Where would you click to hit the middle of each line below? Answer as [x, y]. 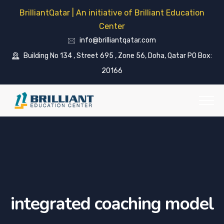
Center [112, 26]
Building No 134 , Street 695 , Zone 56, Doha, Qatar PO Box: [117, 56]
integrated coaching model [112, 204]
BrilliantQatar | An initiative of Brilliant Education [112, 13]
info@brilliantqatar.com [118, 40]
